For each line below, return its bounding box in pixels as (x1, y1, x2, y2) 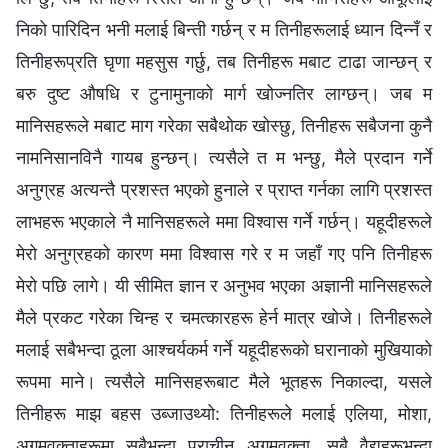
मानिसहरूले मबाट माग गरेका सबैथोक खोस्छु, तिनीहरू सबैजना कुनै (16, 114, 432, 136)
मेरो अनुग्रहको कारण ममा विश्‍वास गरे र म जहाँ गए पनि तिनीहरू (16, 242, 432, 264)
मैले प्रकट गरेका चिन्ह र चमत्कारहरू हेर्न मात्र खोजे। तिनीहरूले (16, 306, 432, 328)
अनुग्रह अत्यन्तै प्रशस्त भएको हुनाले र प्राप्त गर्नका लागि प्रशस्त (16, 178, 432, 200)
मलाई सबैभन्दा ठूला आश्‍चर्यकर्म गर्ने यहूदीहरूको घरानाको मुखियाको (16, 338, 432, 360)
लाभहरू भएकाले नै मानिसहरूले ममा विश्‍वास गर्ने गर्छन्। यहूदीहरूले (16, 210, 432, 232)
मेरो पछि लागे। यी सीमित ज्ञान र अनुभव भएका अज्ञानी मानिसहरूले (16, 274, 432, 296)
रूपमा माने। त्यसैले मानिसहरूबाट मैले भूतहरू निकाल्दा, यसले (16, 370, 432, 392)
